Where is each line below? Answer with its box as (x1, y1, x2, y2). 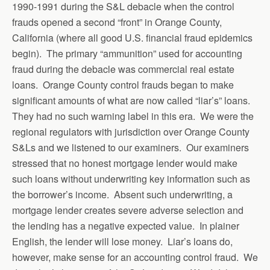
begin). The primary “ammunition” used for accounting (12, 46, 242, 60)
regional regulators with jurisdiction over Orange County (12, 124, 250, 139)
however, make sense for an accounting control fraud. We (12, 250, 258, 264)
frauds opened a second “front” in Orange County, (12, 14, 222, 29)
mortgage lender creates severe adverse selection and (12, 202, 243, 217)
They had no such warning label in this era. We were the (12, 108, 254, 123)
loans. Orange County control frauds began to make (12, 77, 234, 92)
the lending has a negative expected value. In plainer (12, 218, 239, 233)
